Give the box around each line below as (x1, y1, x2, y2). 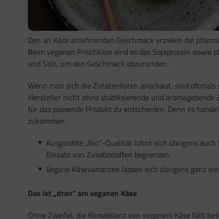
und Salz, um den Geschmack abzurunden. (28, 58, 168, 70)
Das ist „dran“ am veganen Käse (28, 187, 137, 199)
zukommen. (28, 115, 66, 127)
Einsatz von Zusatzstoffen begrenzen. (45, 148, 171, 160)
